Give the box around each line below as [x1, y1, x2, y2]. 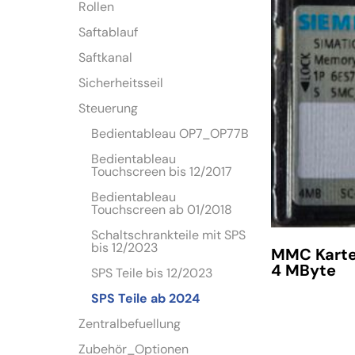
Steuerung [78, 100, 139, 117]
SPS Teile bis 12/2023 [91, 265, 213, 282]
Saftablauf [78, 24, 139, 41]
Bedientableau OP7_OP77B [91, 125, 250, 143]
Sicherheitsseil [78, 74, 164, 92]
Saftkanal [78, 49, 133, 67]
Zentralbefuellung [78, 315, 181, 333]
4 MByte [271, 259, 337, 281]
